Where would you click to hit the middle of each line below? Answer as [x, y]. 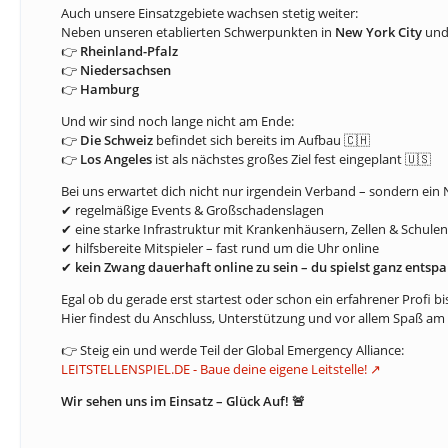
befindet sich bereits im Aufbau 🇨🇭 [261, 140]
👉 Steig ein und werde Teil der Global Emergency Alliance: [232, 350]
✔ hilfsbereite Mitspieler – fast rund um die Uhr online [220, 248]
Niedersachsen [125, 70]
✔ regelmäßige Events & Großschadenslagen [192, 210]
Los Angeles [116, 159]
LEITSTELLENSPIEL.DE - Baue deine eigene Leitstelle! [214, 369]
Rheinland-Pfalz [129, 51]
